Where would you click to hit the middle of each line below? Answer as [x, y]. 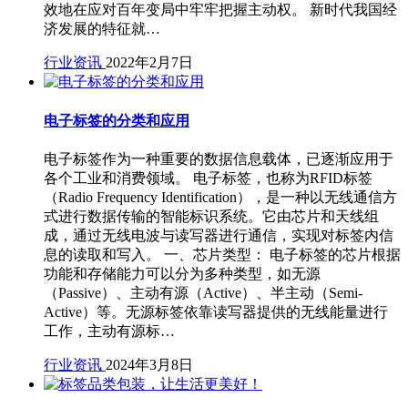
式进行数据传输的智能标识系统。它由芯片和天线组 [211, 216]
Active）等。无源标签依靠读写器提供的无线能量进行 [216, 311]
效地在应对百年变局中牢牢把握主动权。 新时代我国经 [220, 10]
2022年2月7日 [149, 63]
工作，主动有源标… [109, 331]
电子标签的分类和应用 [117, 120]
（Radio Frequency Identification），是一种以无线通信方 [220, 197]
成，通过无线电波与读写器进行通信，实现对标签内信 [219, 235]
